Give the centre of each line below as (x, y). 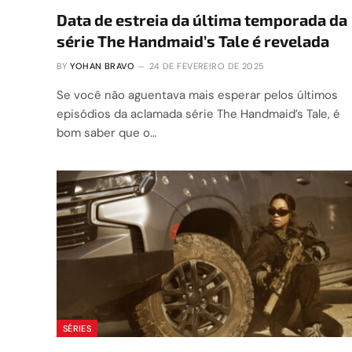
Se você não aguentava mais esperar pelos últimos (197, 95)
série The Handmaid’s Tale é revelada (193, 41)
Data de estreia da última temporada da (202, 20)
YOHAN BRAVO (103, 66)
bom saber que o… (106, 133)
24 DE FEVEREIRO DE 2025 (207, 66)
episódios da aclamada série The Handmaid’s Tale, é (198, 114)
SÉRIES (77, 328)
